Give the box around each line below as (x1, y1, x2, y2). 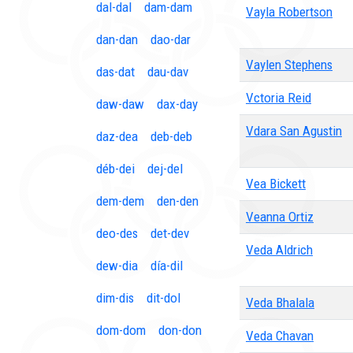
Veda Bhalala (246, 295, 314, 310)
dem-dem (96, 193, 144, 209)
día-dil (150, 258, 183, 273)
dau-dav (147, 64, 188, 80)
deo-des (96, 225, 138, 241)
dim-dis (96, 290, 134, 306)
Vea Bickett (246, 176, 306, 191)
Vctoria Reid (246, 90, 311, 106)
